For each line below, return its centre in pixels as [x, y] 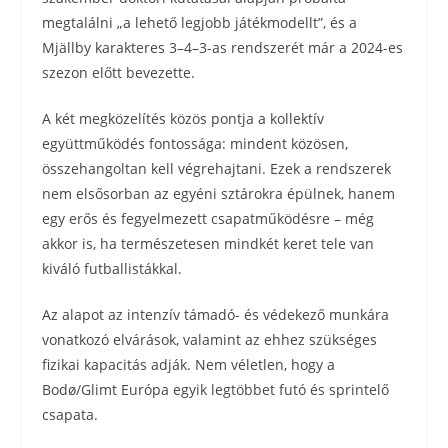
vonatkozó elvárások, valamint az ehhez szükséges [210, 339]
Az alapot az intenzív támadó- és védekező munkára [216, 314]
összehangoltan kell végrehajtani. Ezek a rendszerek [217, 168]
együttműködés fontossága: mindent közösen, [195, 143]
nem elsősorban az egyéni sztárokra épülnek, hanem [219, 193]
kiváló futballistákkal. [112, 268]
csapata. [70, 414]
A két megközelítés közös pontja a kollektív [183, 118]
